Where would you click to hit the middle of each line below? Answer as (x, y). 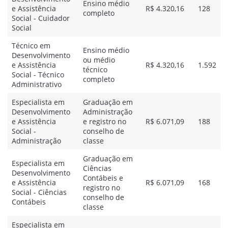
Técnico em (31, 46)
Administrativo (37, 84)
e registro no (105, 121)
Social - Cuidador (41, 18)
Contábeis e (103, 178)
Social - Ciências (39, 192)
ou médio (99, 60)
